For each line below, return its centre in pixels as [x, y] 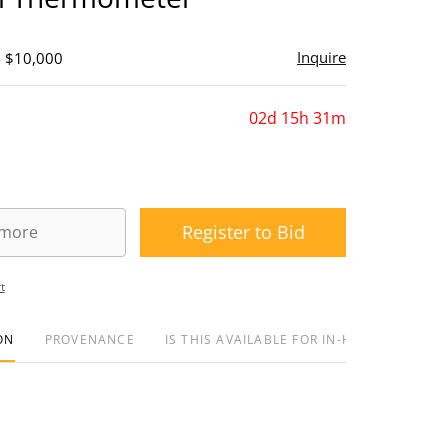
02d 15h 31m [297, 118]
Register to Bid [243, 232]
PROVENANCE [89, 339]
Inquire [321, 57]
